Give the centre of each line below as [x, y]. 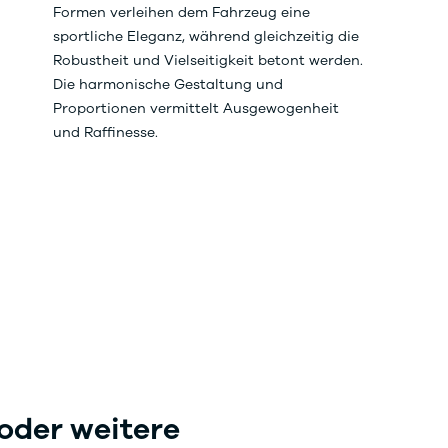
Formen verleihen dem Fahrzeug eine [182, 12]
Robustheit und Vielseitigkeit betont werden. [208, 60]
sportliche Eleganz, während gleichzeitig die [206, 36]
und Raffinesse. [106, 132]
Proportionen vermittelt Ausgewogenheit [196, 108]
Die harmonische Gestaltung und [168, 84]
